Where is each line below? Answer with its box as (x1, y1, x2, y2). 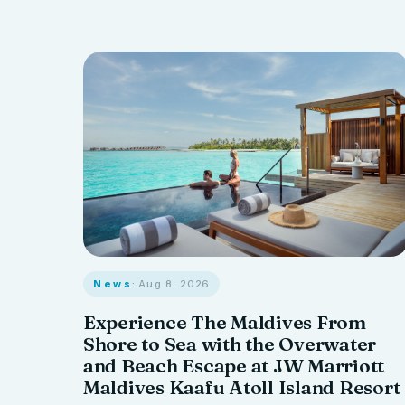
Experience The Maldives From (83, 310, 366, 334)
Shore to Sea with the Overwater (83, 332, 377, 356)
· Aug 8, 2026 (132, 278, 210, 291)
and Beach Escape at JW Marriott (83, 353, 385, 378)
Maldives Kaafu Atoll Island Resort (83, 375, 400, 400)
